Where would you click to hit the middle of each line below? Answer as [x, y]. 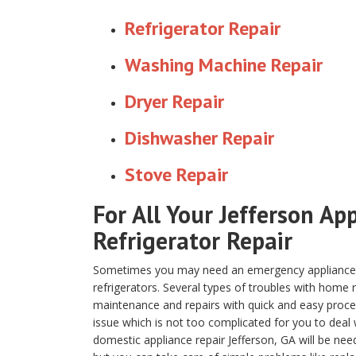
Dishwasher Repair [199, 138]
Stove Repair [176, 174]
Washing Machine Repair [224, 65]
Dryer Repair [174, 101]
